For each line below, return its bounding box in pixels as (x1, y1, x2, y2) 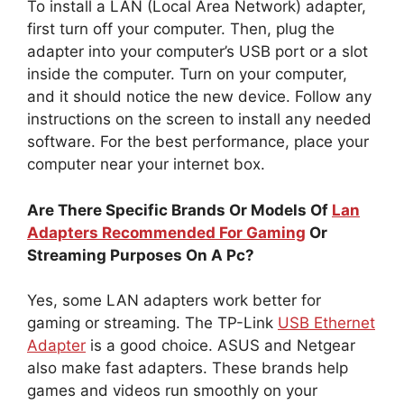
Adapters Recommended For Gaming (27, 223, 306, 242)
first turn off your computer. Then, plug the (27, 20, 335, 39)
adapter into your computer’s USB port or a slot (27, 42, 368, 61)
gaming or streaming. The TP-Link (27, 314, 278, 333)
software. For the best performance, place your (27, 133, 369, 151)
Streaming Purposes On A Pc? (27, 245, 254, 264)
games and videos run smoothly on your (27, 381, 317, 400)
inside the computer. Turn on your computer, (27, 65, 347, 84)
